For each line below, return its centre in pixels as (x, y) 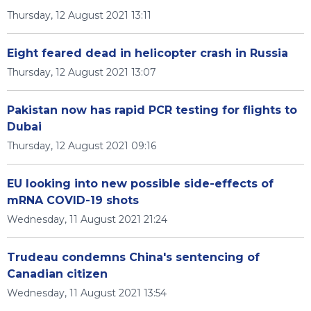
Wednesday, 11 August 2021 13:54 (87, 293)
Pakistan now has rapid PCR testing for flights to (152, 110)
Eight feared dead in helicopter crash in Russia (148, 53)
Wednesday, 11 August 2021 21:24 (87, 219)
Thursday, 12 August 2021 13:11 (79, 15)
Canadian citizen (57, 274)
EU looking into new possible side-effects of (140, 184)
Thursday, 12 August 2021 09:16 (82, 146)
